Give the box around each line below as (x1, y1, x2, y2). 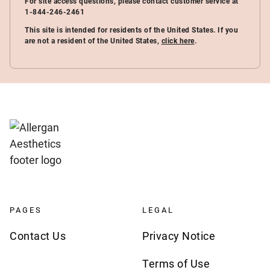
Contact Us (10, 230, 66, 242)
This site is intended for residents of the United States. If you (25, 26, 238, 34)
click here (161, 37, 195, 45)
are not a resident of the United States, (25, 37, 162, 45)
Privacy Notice (142, 230, 215, 242)
